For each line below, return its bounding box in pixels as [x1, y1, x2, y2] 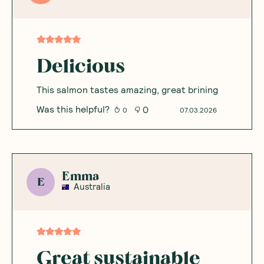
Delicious [36, 55, 125, 77]
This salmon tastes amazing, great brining [36, 84, 218, 95]
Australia [74, 181, 110, 192]
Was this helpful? [36, 103, 110, 114]
